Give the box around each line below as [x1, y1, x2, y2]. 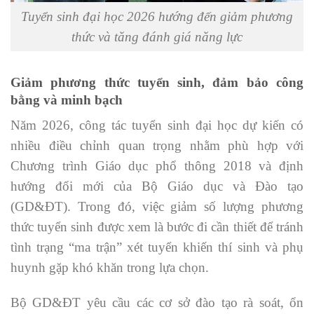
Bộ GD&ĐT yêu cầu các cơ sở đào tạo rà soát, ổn [11, 295, 303, 310]
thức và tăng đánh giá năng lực [71, 29, 243, 45]
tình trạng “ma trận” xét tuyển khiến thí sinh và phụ [11, 240, 303, 255]
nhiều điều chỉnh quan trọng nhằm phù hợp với [11, 138, 303, 153]
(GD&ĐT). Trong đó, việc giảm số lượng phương [11, 199, 303, 214]
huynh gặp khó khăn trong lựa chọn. [11, 260, 209, 275]
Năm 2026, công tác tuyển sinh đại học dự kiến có [11, 118, 303, 133]
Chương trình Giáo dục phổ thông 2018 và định [11, 158, 303, 174]
